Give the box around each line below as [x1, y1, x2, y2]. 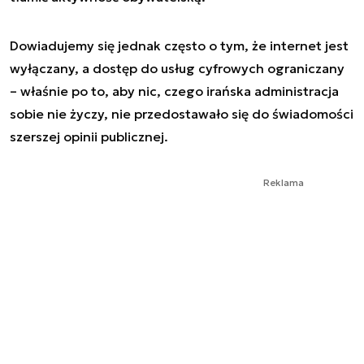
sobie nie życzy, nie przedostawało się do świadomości [10, 105, 353, 122]
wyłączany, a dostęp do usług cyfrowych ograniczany [10, 59, 344, 76]
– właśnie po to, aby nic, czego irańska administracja [10, 82, 339, 99]
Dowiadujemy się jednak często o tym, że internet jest [10, 37, 349, 54]
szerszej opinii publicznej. [10, 128, 168, 145]
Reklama [263, 175, 304, 188]
